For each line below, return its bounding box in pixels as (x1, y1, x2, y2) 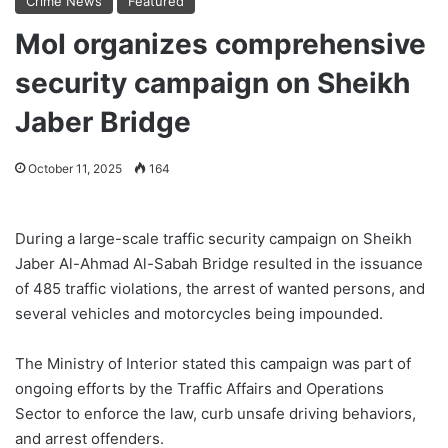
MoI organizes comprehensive (15, 26, 426, 61)
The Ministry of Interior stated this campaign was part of (15, 353, 411, 373)
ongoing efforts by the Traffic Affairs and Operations (15, 378, 384, 398)
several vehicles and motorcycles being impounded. (15, 303, 383, 323)
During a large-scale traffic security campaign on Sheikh (15, 228, 412, 248)
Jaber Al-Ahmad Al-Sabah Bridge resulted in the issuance (15, 253, 423, 273)
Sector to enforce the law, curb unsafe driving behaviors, (15, 403, 416, 423)
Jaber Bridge (15, 104, 191, 139)
